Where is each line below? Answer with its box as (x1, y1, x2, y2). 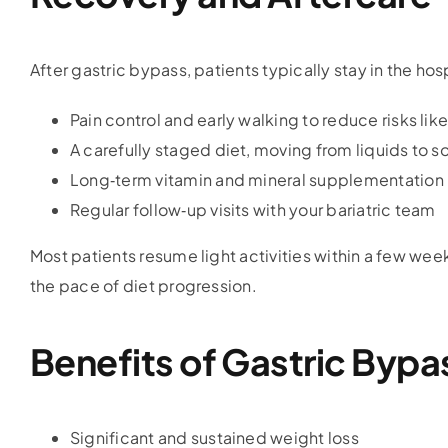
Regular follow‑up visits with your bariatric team (69, 199, 436, 221)
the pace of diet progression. (29, 275, 257, 297)
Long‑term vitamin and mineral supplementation (69, 169, 444, 191)
